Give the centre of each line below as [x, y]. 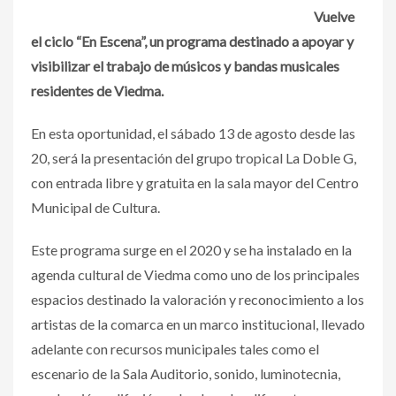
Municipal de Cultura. [95, 207]
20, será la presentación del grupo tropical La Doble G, [194, 157]
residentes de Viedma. [97, 90]
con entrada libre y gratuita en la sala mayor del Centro [195, 182]
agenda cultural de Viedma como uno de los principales [195, 274]
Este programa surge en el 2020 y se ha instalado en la [191, 249]
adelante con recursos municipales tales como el [175, 348]
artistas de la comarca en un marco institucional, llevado [198, 324]
